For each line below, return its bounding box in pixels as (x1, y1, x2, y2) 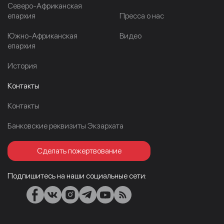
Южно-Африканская (7, 30, 77, 40)
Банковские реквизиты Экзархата (7, 120, 123, 130)
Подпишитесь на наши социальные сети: (7, 170, 146, 180)
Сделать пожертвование (36, 145, 121, 155)
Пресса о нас (119, 10, 164, 20)
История (7, 60, 37, 70)
